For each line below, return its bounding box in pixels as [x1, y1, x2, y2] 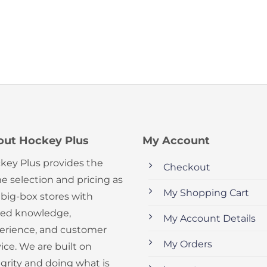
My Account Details [163, 212, 256, 224]
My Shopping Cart [163, 187, 249, 198]
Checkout [163, 161, 210, 173]
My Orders [163, 238, 212, 250]
